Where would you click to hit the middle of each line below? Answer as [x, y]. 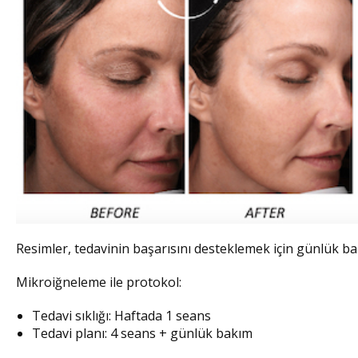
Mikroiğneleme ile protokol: [99, 282]
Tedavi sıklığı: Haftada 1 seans [121, 316]
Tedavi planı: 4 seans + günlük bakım [142, 334]
